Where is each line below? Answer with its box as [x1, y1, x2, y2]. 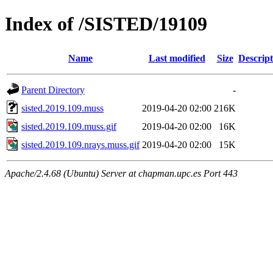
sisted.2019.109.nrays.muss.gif [21, 139, 140, 150]
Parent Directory [21, 84, 85, 95]
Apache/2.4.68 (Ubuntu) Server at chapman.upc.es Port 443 [5, 168, 238, 179]
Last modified [148, 52, 205, 63]
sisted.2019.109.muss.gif [21, 121, 116, 132]
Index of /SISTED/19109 [5, 13, 207, 35]
